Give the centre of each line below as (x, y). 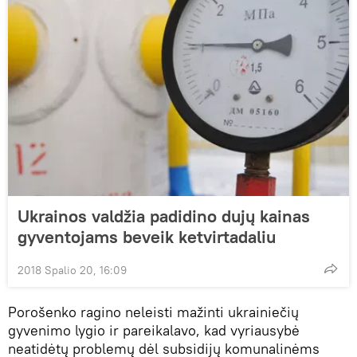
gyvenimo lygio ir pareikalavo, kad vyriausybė (154, 330)
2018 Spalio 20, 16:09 (72, 270)
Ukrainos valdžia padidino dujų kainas (164, 216)
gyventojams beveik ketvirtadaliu (147, 236)
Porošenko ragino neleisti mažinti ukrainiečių (153, 312)
